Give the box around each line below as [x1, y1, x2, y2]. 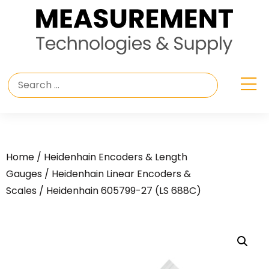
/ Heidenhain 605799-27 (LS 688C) [37, 184, 201, 198]
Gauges [6, 167, 42, 181]
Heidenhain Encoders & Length [44, 150, 187, 165]
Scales [6, 184, 37, 198]
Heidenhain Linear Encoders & [52, 167, 191, 181]
